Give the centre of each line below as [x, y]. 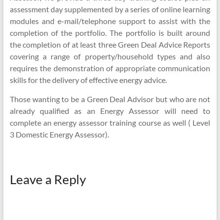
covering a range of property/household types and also [110, 56]
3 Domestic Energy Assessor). [59, 134]
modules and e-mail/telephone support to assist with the [110, 21]
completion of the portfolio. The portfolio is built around [110, 33]
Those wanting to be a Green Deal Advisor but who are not [110, 99]
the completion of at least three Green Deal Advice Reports [110, 44]
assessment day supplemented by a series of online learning [110, 9]
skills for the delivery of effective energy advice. [88, 80]
